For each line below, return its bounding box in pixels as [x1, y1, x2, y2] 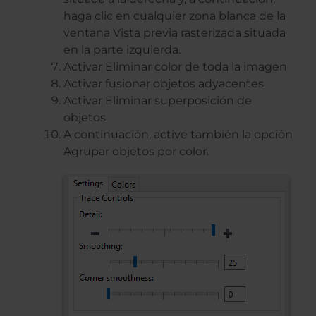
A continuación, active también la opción [63, 128, 293, 142]
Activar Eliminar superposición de [63, 94, 252, 108]
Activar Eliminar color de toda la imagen [63, 60, 287, 74]
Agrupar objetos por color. [63, 145, 209, 159]
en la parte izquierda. [63, 43, 181, 57]
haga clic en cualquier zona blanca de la [63, 9, 286, 23]
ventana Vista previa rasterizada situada [63, 26, 286, 40]
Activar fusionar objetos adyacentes [63, 77, 264, 91]
